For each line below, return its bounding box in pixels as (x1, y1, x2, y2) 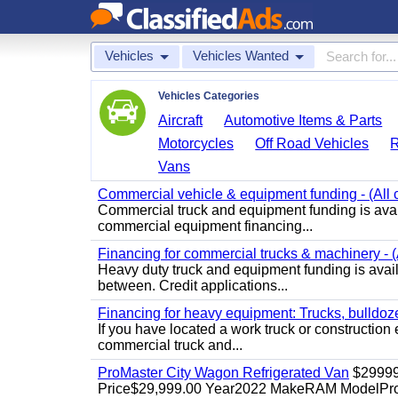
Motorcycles (158, 136, 235, 151)
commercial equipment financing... (98, 219, 313, 234)
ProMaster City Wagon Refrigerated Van (98, 365, 349, 380)
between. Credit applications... (98, 278, 288, 293)
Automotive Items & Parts (224, 113, 383, 128)
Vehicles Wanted (193, 48, 289, 63)
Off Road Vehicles (255, 136, 370, 151)
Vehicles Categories (158, 90, 259, 102)
